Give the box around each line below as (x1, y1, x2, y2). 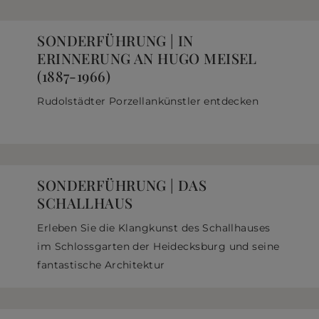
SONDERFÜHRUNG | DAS (37, 175, 207, 195)
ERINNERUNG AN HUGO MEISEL (37, 48, 257, 68)
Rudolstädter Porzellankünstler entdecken (37, 95, 259, 108)
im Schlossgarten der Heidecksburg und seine (37, 240, 280, 253)
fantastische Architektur (37, 258, 165, 272)
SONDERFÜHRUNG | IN (37, 31, 194, 50)
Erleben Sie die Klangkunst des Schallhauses (37, 221, 271, 235)
